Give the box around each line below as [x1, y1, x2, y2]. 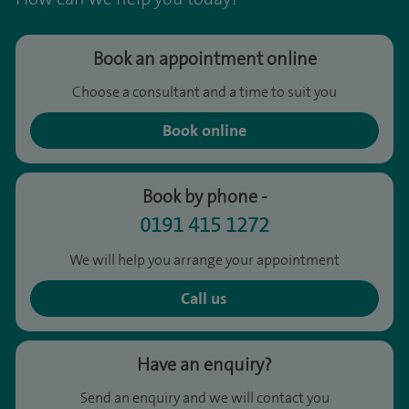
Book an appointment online [92, 46, 317, 70]
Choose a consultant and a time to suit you [72, 81, 337, 101]
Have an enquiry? [137, 351, 272, 376]
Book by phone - [142, 184, 267, 208]
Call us [181, 287, 228, 309]
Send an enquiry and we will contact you [79, 387, 330, 407]
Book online [162, 119, 246, 142]
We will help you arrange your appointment [69, 249, 340, 269]
